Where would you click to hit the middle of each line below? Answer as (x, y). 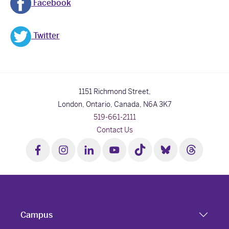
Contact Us (114, 130)
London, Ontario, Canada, (99, 104)
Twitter (45, 36)
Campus (37, 215)
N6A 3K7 (157, 104)
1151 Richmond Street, (114, 91)
